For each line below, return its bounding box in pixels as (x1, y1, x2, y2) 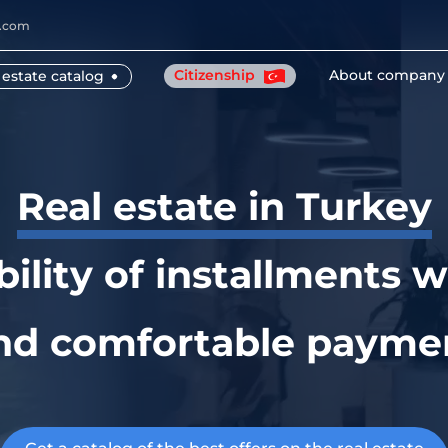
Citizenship (174, 66, 260, 84)
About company (329, 66, 446, 84)
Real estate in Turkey (16, 183, 432, 230)
